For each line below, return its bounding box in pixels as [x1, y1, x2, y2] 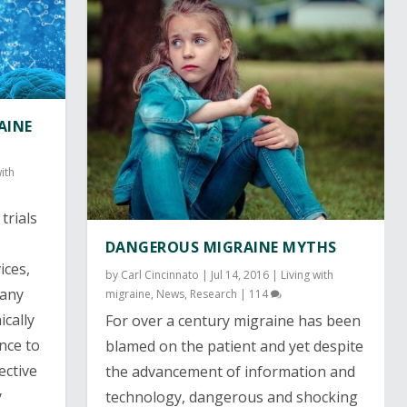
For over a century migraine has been [104, 310, 361, 331]
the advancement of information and [104, 361, 355, 382]
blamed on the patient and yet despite [104, 335, 363, 356]
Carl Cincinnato [120, 266, 199, 283]
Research [189, 285, 237, 302]
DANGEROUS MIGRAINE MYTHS [104, 236, 337, 257]
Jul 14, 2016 [210, 266, 269, 283]
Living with [280, 266, 333, 283]
